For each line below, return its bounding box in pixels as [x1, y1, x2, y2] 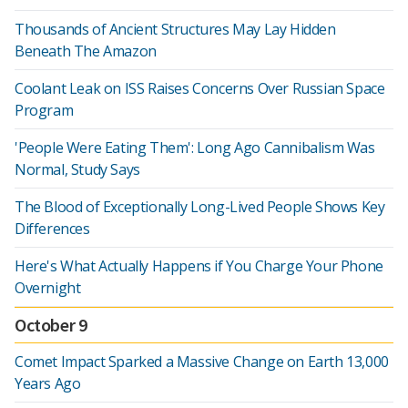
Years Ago [15, 373, 81, 393]
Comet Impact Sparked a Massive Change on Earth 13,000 [15, 352, 389, 372]
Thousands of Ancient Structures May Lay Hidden [15, 19, 336, 39]
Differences [15, 219, 90, 239]
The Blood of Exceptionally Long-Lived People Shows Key [15, 197, 385, 217]
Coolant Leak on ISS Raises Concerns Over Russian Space [15, 78, 385, 98]
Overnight [15, 278, 81, 298]
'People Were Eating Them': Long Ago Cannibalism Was [15, 138, 375, 158]
